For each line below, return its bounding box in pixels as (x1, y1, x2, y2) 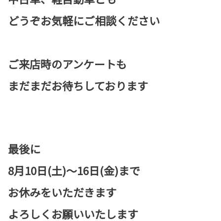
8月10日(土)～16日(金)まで (8, 162, 140, 179)
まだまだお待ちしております (8, 77, 148, 94)
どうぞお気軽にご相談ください (8, 12, 160, 29)
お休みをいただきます (8, 184, 116, 200)
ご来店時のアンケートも (8, 56, 127, 72)
